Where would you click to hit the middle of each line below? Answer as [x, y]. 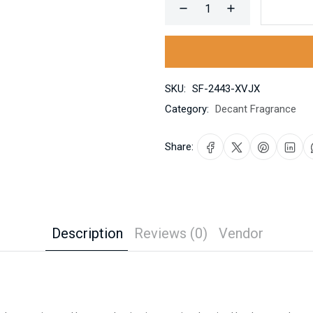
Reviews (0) [170, 233]
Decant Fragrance [256, 109]
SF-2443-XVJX [226, 89]
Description [87, 233]
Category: [187, 109]
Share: [179, 147]
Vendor [241, 233]
